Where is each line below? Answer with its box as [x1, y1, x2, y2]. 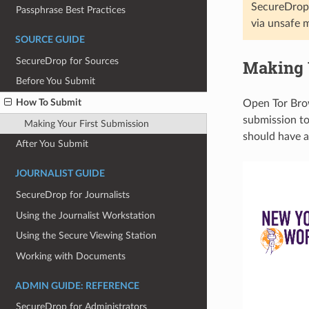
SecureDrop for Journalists [16, 189, 130, 200]
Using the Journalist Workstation [16, 210, 156, 221]
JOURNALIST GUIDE [15, 169, 105, 179]
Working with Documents [16, 250, 126, 261]
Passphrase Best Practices [16, 5, 126, 16]
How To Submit [16, 97, 82, 108]
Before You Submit [16, 76, 96, 87]
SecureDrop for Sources [16, 55, 119, 66]
